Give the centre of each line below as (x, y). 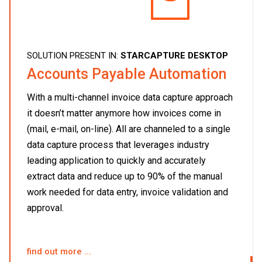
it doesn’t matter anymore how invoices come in (124, 113)
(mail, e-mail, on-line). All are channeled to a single (129, 129)
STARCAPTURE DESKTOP (174, 55)
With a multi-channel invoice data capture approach (130, 97)
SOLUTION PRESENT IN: (74, 55)
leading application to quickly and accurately (116, 160)
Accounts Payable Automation (127, 74)
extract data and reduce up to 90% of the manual (125, 176)
